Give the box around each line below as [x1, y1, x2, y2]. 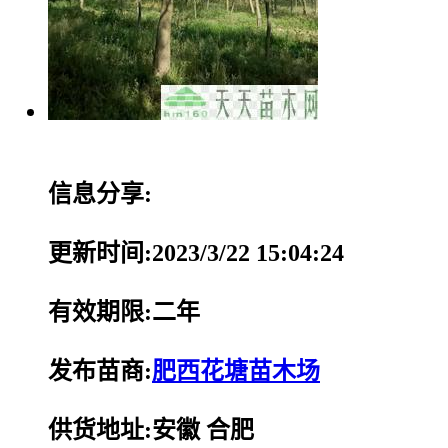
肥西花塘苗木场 [152, 357, 320, 384]
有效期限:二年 [48, 298, 200, 325]
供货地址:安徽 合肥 [48, 416, 254, 443]
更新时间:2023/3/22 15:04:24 [48, 239, 344, 266]
